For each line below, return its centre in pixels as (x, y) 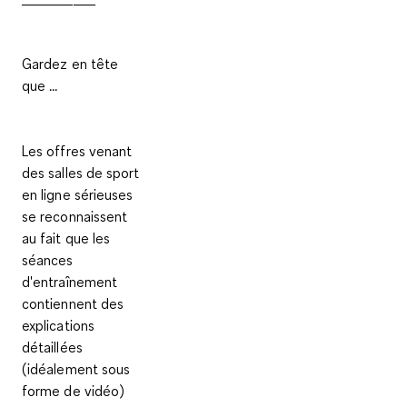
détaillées (52, 347)
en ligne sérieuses (78, 194)
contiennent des (73, 303)
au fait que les (66, 238)
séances (48, 259)
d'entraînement (70, 281)
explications (58, 325)
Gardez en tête (70, 63)
